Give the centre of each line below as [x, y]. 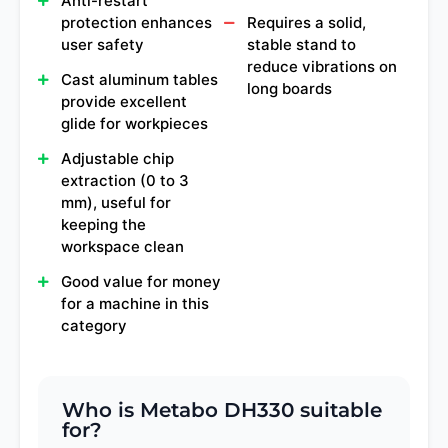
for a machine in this [135, 303]
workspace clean [122, 246]
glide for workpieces [134, 123]
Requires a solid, [306, 23]
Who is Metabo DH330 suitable [222, 409]
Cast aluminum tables [139, 79]
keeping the [103, 224]
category [94, 325]
